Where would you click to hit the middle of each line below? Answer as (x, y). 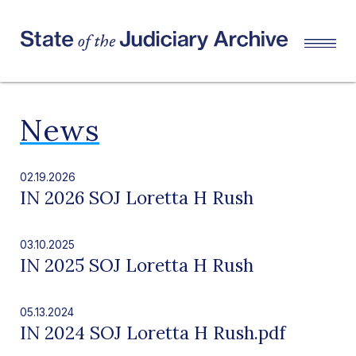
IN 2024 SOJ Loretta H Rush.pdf (152, 332)
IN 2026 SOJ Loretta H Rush (136, 197)
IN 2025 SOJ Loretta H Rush (136, 265)
